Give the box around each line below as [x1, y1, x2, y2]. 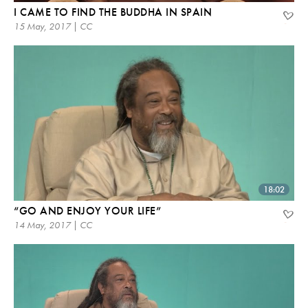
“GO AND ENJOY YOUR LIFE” [14, 203, 161, 219]
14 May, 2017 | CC [14, 219, 92, 232]
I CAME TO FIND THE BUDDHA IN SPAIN [14, 4, 212, 19]
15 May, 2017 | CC [14, 19, 92, 32]
